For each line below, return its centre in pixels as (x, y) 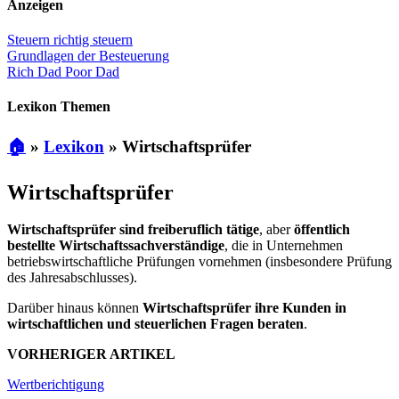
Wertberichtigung (56, 385)
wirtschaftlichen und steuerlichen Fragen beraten (155, 324)
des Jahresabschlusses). (72, 278)
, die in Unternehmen (284, 246)
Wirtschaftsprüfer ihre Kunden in (244, 308)
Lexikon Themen (59, 107)
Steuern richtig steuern (70, 40)
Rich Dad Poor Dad (63, 72)
